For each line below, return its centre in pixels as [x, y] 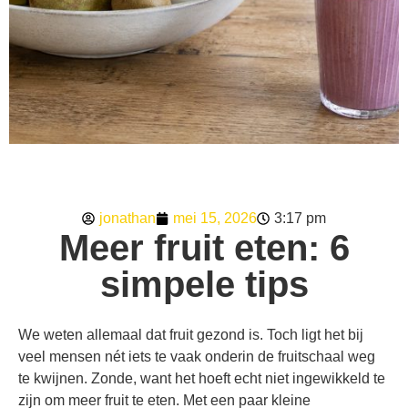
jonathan [127, 218]
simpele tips [204, 284]
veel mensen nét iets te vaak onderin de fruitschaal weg [197, 357]
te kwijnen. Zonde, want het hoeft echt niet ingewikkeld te [202, 379]
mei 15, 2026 [215, 218]
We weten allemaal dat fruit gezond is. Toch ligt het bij [191, 335]
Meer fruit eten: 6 [204, 247]
